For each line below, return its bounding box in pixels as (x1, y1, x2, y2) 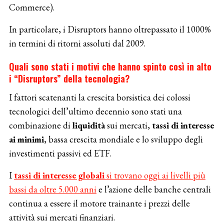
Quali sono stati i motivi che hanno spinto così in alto (8, 60, 211, 73)
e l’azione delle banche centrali (96, 183, 211, 195)
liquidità (72, 119, 105, 131)
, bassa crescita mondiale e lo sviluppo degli (43, 133, 203, 145)
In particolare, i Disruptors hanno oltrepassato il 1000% (8, 23, 211, 35)
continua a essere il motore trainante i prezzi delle (8, 197, 190, 209)
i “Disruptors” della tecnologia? (8, 72, 129, 85)
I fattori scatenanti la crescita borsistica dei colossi (8, 91, 190, 103)
